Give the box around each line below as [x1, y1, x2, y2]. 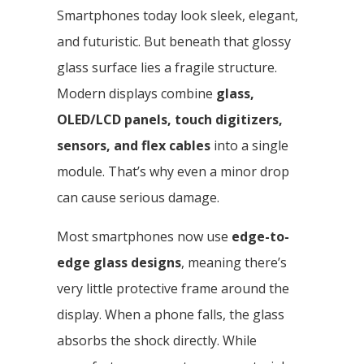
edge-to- [232, 227, 289, 245]
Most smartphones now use [57, 227, 232, 245]
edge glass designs [57, 253, 181, 271]
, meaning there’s [181, 253, 287, 271]
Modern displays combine [57, 84, 216, 102]
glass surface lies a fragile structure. [57, 58, 277, 76]
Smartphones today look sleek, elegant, [57, 6, 298, 24]
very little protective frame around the [57, 279, 289, 297]
